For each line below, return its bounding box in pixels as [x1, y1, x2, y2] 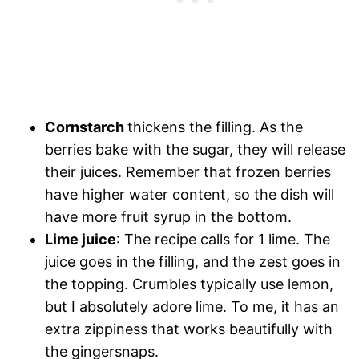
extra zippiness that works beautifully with [45, 320, 333, 337]
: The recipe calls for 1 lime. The [116, 230, 330, 248]
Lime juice [45, 230, 116, 248]
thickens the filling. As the [127, 118, 303, 135]
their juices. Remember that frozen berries [45, 163, 331, 180]
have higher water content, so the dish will [45, 185, 334, 203]
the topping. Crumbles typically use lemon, [45, 275, 333, 292]
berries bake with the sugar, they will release [45, 140, 345, 158]
